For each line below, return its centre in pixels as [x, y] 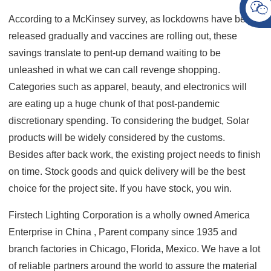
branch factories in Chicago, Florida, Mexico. [105, 249]
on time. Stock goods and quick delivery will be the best [127, 171]
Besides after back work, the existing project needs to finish [135, 154]
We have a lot [231, 249]
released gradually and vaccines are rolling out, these [123, 36]
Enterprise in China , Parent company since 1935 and [123, 232]
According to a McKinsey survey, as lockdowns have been [133, 19]
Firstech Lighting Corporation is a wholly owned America [129, 215]
